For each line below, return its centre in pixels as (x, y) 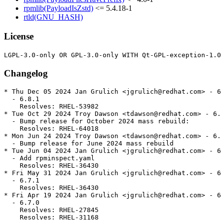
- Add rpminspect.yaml (49, 158)
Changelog (26, 73)
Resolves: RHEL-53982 (51, 107)
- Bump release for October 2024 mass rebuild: (97, 121)
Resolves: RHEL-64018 (51, 129)
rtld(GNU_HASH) (53, 17)
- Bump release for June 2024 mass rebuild (89, 144)
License (19, 37)
